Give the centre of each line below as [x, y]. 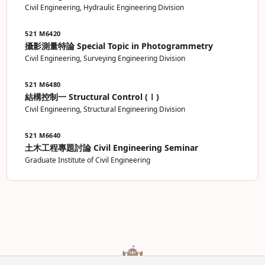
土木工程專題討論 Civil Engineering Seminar [112, 148]
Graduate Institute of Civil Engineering [88, 160]
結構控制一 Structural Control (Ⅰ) [92, 97]
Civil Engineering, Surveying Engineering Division [105, 58]
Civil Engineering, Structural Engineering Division [105, 109]
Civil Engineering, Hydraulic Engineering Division [105, 7]
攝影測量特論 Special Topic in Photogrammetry [119, 46]
